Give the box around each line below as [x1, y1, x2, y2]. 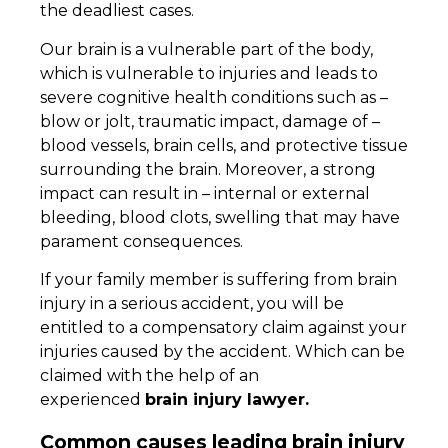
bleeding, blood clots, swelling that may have [40, 207, 400, 227]
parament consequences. [40, 231, 243, 251]
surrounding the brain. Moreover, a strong [40, 159, 376, 179]
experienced [40, 389, 145, 409]
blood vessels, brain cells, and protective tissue [40, 135, 408, 155]
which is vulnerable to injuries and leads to [40, 63, 378, 83]
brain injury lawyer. [145, 389, 314, 409]
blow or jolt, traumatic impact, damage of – [40, 111, 380, 131]
